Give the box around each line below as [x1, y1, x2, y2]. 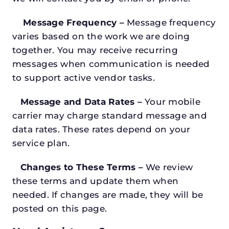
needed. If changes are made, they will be [12, 190, 203, 200]
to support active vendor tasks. [12, 73, 155, 83]
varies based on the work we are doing [12, 31, 190, 42]
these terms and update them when [12, 176, 179, 187]
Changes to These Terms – [12, 162, 146, 173]
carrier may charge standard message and [12, 110, 207, 121]
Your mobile [145, 97, 200, 107]
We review [146, 162, 193, 173]
